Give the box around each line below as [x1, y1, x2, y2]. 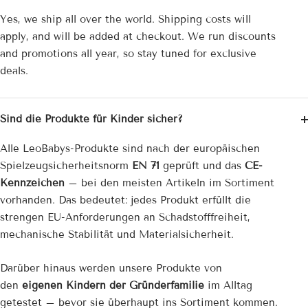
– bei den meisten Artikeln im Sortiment [65, 177, 274, 190]
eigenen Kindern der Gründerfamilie [22, 279, 204, 292]
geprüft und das [159, 159, 245, 173]
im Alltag [204, 279, 252, 292]
